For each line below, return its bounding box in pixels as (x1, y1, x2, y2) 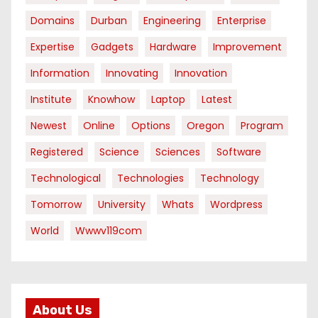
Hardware (150, 40, 197, 55)
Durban (91, 13, 127, 28)
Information (31, 66, 89, 81)
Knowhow (88, 92, 135, 107)
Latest (202, 92, 232, 107)
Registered (31, 145, 83, 160)
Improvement (213, 40, 282, 55)
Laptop (151, 92, 185, 107)
